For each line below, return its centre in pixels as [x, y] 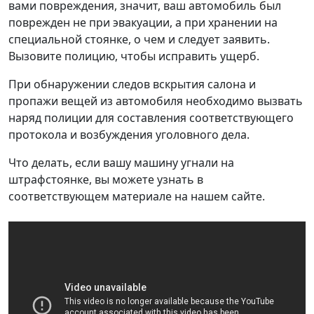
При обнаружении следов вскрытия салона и [132, 84]
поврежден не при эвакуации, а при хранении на [143, 22]
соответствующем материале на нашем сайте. [137, 196]
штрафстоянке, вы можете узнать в [106, 179]
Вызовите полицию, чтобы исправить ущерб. [134, 56]
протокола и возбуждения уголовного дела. [129, 134]
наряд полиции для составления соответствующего [151, 117]
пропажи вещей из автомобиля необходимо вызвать [156, 101]
